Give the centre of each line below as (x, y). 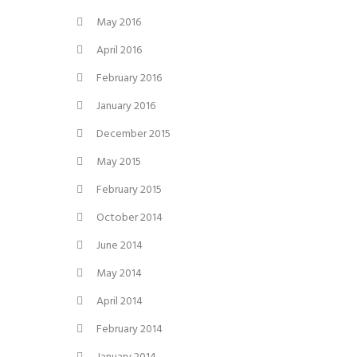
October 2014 (129, 218)
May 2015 (119, 163)
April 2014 (120, 302)
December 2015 (133, 135)
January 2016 (126, 107)
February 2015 (129, 190)
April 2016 (119, 51)
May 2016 (119, 23)
